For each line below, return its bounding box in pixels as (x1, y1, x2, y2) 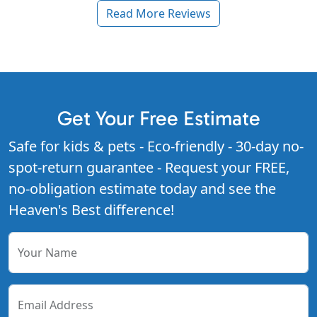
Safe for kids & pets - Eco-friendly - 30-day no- (8, 137, 304, 156)
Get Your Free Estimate (57, 106, 260, 131)
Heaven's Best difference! (8, 200, 174, 220)
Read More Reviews (106, 6, 211, 22)
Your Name (18, 245, 77, 261)
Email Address (18, 297, 93, 313)
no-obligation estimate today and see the (8, 179, 276, 199)
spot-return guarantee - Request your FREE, (8, 158, 289, 178)
